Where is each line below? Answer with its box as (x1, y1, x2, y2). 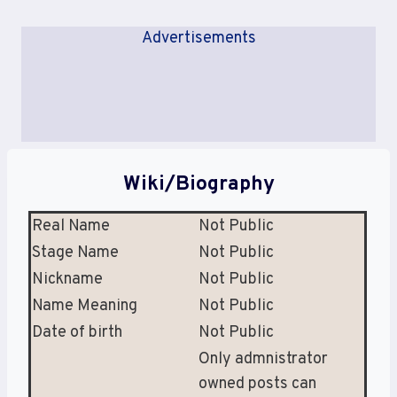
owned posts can (198, 373, 316, 394)
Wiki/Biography (122, 172, 275, 198)
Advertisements (141, 28, 256, 49)
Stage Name (32, 242, 119, 263)
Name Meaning (32, 295, 137, 316)
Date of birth (32, 322, 122, 343)
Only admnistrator (198, 348, 328, 370)
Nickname (32, 269, 103, 290)
